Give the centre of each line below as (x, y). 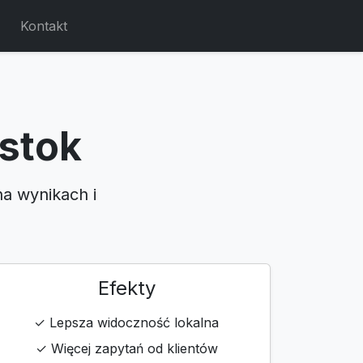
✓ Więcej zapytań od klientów (126, 348)
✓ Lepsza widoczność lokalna (126, 322)
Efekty (126, 288)
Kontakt (43, 26)
